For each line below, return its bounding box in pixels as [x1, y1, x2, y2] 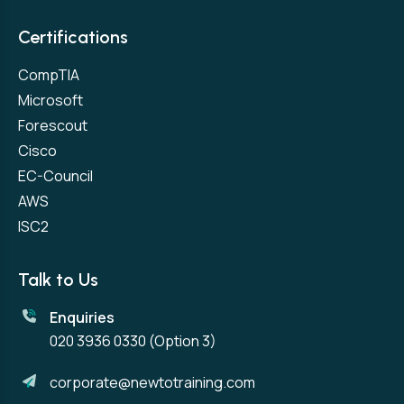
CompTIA [18, 64, 79, 85]
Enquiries [50, 307, 115, 327]
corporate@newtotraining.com [50, 372, 255, 392]
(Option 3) [146, 330, 216, 351]
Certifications [18, 25, 128, 48]
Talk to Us [18, 268, 98, 290]
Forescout [18, 115, 87, 135]
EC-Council [18, 165, 93, 186]
